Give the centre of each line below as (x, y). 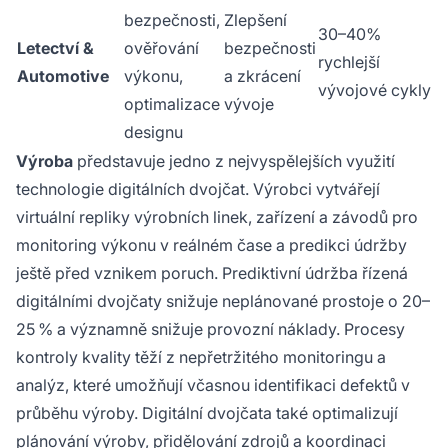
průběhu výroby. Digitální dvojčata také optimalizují (207, 413)
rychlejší (349, 62)
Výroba (44, 161)
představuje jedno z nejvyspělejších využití (234, 161)
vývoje (249, 104)
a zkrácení (262, 76)
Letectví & (55, 48)
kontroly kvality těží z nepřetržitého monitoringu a (201, 357)
